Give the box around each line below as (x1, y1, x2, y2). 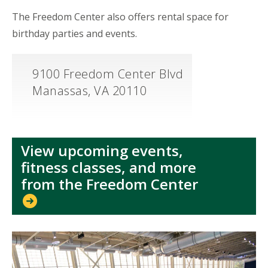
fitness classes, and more (21, 157, 196, 177)
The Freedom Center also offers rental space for (12, 10, 229, 23)
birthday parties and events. (12, 26, 137, 40)
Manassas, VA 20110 (32, 82, 147, 99)
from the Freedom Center (21, 173, 198, 194)
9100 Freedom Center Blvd (32, 65, 183, 82)
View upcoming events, (21, 140, 183, 160)
